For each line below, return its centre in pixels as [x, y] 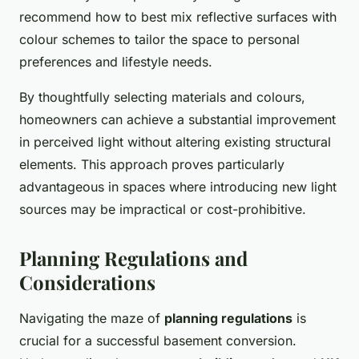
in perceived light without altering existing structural [175, 142]
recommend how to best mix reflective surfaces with [178, 17]
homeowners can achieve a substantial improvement [177, 120]
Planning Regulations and [133, 258]
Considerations [87, 282]
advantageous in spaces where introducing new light [178, 187]
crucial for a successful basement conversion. [158, 341]
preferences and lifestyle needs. [116, 62]
